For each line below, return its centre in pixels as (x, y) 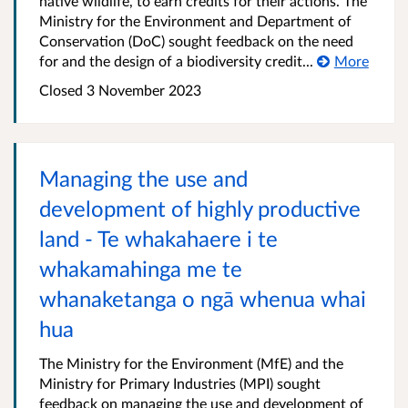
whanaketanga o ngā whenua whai (203, 299)
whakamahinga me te (141, 269)
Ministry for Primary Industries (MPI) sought (180, 383)
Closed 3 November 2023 (120, 90)
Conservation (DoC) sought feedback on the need (196, 41)
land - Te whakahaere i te (158, 239)
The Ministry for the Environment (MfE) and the (191, 363)
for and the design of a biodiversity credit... (176, 61)
